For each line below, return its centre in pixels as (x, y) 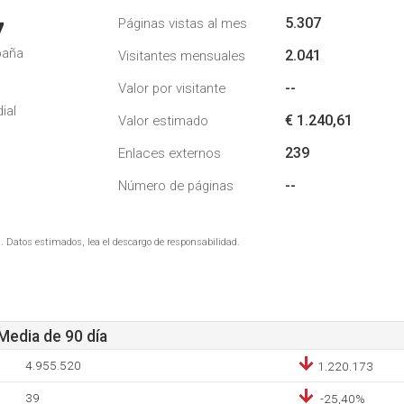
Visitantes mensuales (182, 56)
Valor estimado (163, 121)
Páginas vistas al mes (183, 23)
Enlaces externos (170, 153)
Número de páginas (176, 186)
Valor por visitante (172, 88)
